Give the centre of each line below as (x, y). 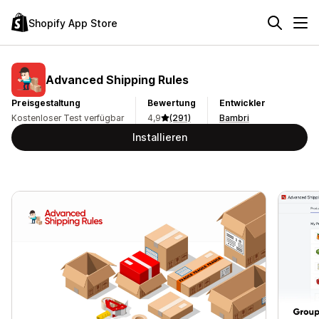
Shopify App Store (73, 23)
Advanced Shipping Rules (117, 79)
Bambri (234, 118)
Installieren (159, 137)
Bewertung (172, 103)
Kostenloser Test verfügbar (68, 118)
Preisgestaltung (46, 103)
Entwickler (242, 103)
